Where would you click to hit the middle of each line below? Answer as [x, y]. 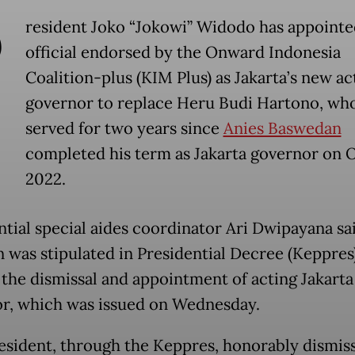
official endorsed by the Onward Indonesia [183, 53]
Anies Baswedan [282, 129]
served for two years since [124, 129]
